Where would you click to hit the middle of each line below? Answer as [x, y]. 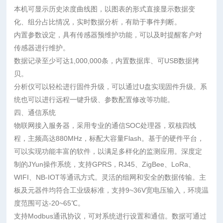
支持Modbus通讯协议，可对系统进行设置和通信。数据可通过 [111, 216]
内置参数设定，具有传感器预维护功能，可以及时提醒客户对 [108, 35]
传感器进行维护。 [42, 48]
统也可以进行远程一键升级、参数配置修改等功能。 [94, 100]
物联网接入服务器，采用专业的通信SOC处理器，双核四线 [105, 125]
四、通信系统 [35, 112]
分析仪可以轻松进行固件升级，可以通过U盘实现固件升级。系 [111, 87]
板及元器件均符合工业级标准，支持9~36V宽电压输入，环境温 [111, 190]
